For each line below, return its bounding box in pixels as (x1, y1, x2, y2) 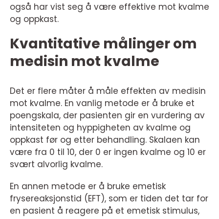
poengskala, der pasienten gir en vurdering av (10, 109, 205, 122)
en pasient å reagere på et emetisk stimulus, (10, 205, 199, 217)
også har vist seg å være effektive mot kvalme (10, 1, 209, 13)
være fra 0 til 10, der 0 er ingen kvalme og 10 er (10, 146, 206, 158)
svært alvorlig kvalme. (10, 158, 103, 171)
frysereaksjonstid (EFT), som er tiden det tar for (10, 193, 208, 205)
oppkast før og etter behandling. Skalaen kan (10, 134, 200, 146)
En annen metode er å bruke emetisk (10, 180, 166, 193)
